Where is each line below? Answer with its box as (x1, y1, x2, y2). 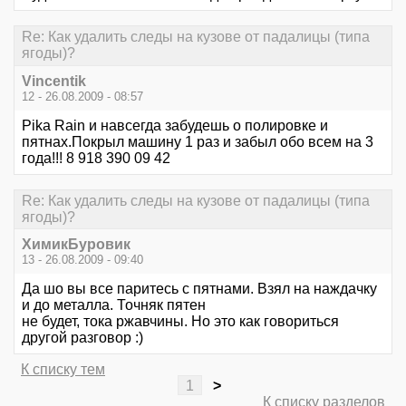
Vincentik (22, 72, 86, 89)
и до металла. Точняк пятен (22, 296, 206, 313)
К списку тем (21, 361, 105, 377)
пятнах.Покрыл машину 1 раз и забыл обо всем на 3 (22, 133, 373, 150)
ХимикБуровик (22, 236, 130, 252)
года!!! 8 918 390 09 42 (22, 150, 170, 166)
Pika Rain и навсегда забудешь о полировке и (22, 117, 328, 133)
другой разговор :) (22, 329, 143, 345)
